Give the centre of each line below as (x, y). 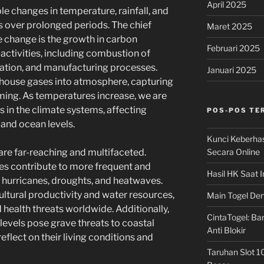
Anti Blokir (226, 230)
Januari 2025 (231, 70)
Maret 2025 (229, 26)
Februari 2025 (233, 48)
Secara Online (233, 152)
